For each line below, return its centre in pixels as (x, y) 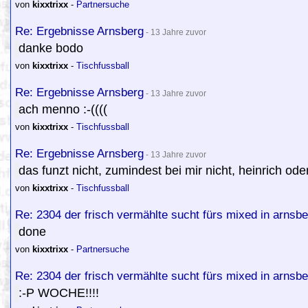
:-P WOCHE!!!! (59, 293)
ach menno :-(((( (63, 109)
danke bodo (51, 48)
